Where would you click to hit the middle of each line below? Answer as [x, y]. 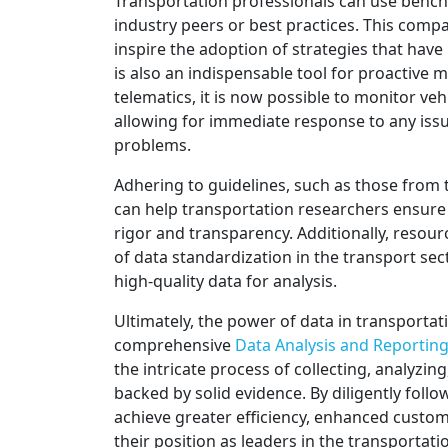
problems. [152, 144]
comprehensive [174, 344]
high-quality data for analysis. [225, 280]
